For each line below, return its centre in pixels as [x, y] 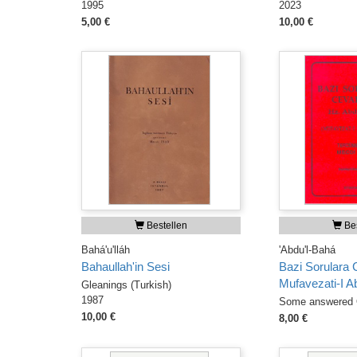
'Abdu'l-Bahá [307, 250]
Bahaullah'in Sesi [126, 267]
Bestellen [166, 226]
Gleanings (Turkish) [126, 285]
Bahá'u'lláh [106, 250]
